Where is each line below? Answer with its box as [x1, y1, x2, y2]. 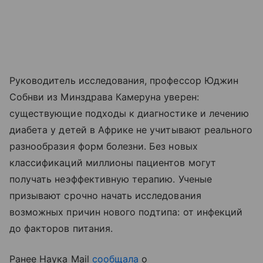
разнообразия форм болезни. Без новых [9, 140, 198, 152]
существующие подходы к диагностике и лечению [9, 107, 249, 119]
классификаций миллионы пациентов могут [9, 156, 216, 168]
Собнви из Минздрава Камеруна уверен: [9, 90, 199, 103]
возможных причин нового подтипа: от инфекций [9, 205, 243, 218]
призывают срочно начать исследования [9, 189, 201, 201]
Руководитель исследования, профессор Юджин [9, 74, 239, 86]
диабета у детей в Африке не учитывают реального [9, 123, 253, 136]
